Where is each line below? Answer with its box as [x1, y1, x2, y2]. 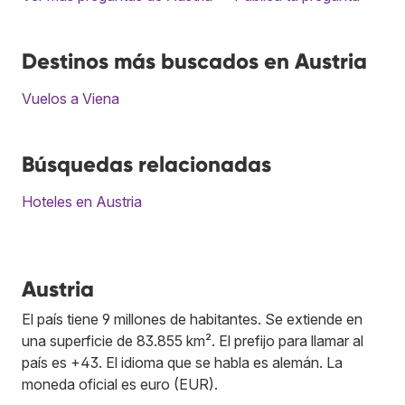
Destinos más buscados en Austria [22, 47, 367, 74]
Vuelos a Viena [22, 89, 119, 108]
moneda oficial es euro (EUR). [22, 374, 218, 393]
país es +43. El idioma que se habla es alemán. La [22, 353, 343, 372]
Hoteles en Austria [22, 192, 142, 211]
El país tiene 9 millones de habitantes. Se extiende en [22, 309, 363, 328]
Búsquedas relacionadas [22, 150, 271, 177]
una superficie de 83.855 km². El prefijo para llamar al [22, 331, 363, 350]
